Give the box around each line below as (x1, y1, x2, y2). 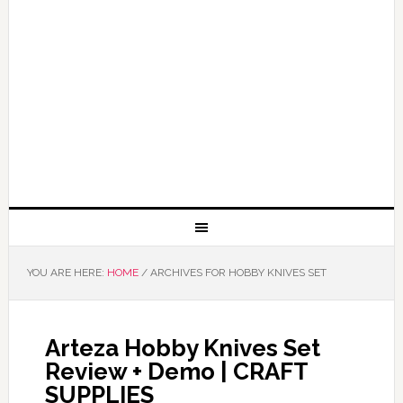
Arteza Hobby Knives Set (44, 335, 320, 362)
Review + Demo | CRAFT (44, 358, 308, 385)
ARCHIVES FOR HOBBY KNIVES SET (147, 266, 327, 279)
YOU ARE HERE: (26, 266, 107, 279)
